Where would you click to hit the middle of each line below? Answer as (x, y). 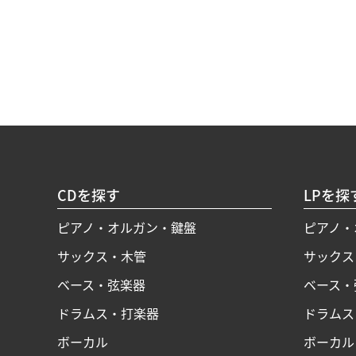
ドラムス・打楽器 (108, 313)
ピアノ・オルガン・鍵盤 (127, 228)
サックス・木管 (102, 256)
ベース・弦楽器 (101, 285)
